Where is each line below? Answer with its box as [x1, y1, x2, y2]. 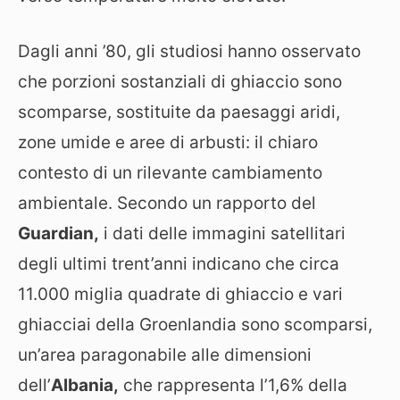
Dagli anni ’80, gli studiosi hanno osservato [18, 41, 361, 62]
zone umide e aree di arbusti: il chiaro [18, 132, 318, 154]
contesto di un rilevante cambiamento [18, 162, 322, 184]
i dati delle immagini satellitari [99, 223, 346, 245]
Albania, [51, 375, 119, 396]
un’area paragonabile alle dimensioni [18, 345, 312, 366]
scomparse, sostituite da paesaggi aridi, [18, 102, 340, 123]
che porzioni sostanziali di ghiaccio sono [18, 71, 342, 93]
